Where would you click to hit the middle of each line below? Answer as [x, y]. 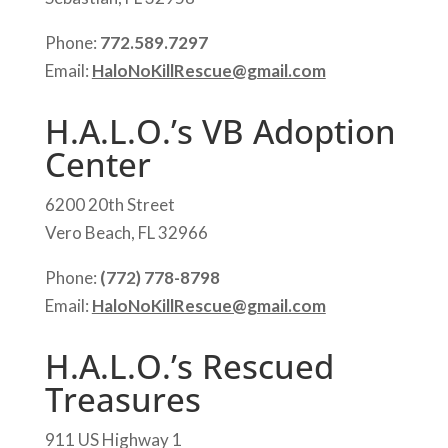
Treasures [122, 400]
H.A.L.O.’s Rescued [189, 367]
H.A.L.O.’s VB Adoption [220, 132]
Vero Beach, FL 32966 [126, 233]
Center [97, 165]
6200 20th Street [109, 205]
